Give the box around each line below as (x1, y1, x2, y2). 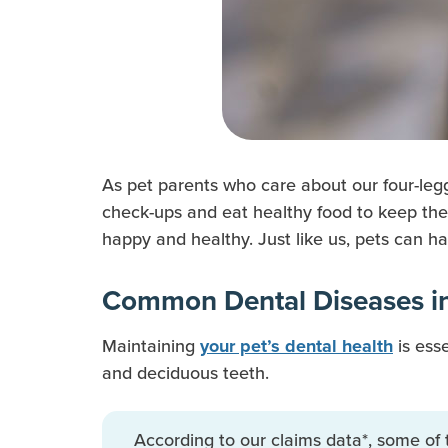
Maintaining (102, 333, 200, 360)
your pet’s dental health (200, 335, 393, 358)
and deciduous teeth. (102, 360, 269, 387)
